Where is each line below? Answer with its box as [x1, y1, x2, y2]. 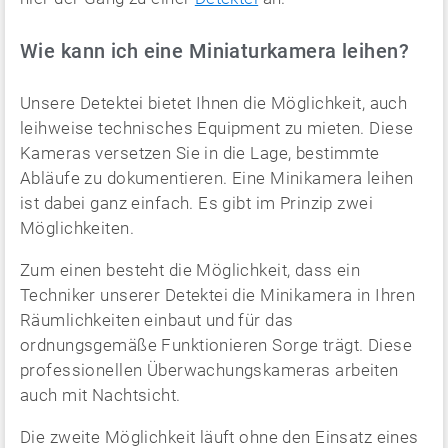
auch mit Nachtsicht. [20, 385, 181, 405]
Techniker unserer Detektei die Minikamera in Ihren [20, 285, 416, 305]
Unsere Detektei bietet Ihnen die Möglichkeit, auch [20, 93, 408, 113]
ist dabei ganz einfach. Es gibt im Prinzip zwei [20, 193, 373, 213]
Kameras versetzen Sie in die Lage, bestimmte [20, 143, 380, 163]
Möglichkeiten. [20, 218, 134, 238]
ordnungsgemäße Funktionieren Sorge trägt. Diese [20, 335, 412, 355]
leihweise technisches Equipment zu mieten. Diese [20, 118, 414, 138]
